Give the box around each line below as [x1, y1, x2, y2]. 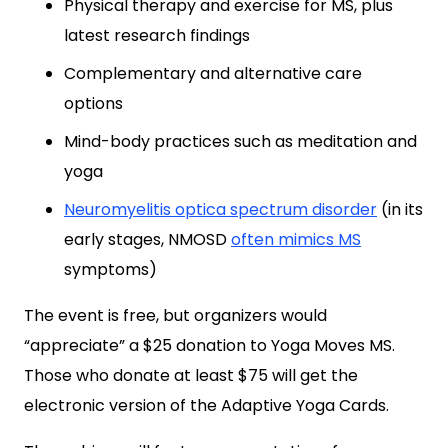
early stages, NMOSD [64, 228, 231, 251]
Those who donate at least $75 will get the [24, 364, 358, 387]
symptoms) [64, 258, 157, 281]
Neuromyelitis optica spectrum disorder [64, 198, 377, 221]
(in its [377, 198, 423, 221]
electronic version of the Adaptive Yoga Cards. [24, 394, 389, 417]
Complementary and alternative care [64, 62, 362, 85]
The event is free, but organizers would [24, 304, 327, 327]
